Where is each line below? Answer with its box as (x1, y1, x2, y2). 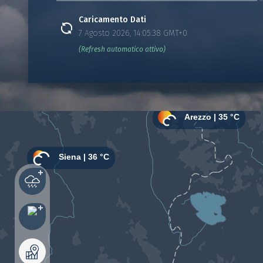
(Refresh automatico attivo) (79, 45, 166, 53)
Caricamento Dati (79, 15, 146, 25)
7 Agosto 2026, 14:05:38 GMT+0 (79, 28, 187, 38)
